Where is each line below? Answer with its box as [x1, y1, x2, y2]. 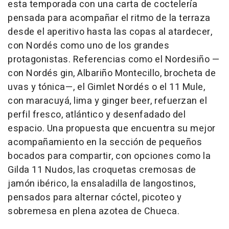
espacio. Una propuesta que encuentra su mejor [8, 122, 216, 136]
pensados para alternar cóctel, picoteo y [8, 191, 181, 205]
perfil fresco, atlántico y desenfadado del [8, 108, 186, 122]
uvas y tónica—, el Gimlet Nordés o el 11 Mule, [8, 80, 205, 95]
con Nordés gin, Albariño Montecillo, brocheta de [8, 66, 216, 81]
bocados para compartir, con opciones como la [8, 149, 211, 164]
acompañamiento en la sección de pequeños [8, 135, 202, 150]
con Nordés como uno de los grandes [8, 39, 169, 53]
